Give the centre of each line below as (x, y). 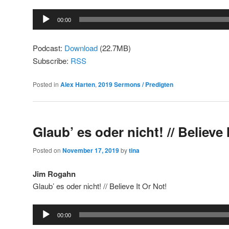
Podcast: (49, 48)
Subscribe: (52, 61)
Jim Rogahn (54, 174)
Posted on (48, 150)
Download (81, 48)
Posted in (46, 84)
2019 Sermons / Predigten (136, 84)
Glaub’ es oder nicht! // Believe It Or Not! (100, 186)
